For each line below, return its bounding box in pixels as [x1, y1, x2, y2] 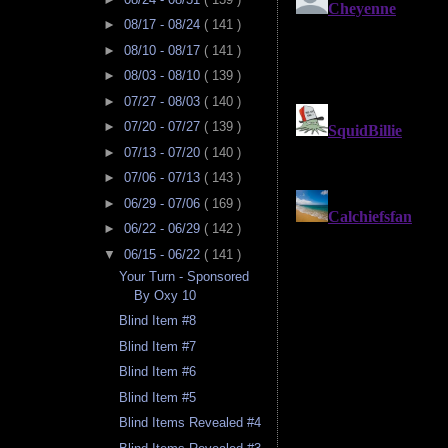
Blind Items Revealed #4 [119, 415, 262, 431]
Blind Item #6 [119, 364, 197, 380]
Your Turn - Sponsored [119, 268, 250, 284]
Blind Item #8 [119, 313, 197, 329]
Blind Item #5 [119, 389, 197, 405]
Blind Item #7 [119, 338, 197, 354]
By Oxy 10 [134, 287, 197, 303]
